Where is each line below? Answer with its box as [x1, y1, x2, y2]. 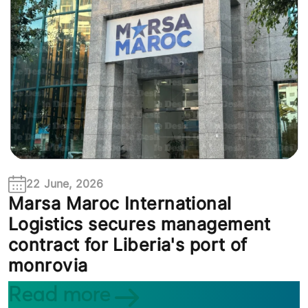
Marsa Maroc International [8, 193, 232, 214]
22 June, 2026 [26, 177, 104, 191]
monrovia [8, 255, 88, 276]
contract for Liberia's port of [8, 234, 247, 256]
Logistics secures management [8, 214, 271, 235]
